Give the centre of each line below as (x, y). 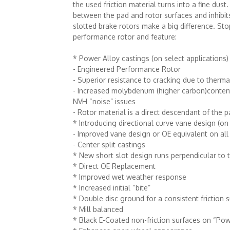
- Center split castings (109, 145)
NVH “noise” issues (104, 101)
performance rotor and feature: (124, 37)
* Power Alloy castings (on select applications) (150, 58)
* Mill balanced (98, 209)
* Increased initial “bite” (111, 188)
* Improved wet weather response (129, 177)
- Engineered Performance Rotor (127, 69)
